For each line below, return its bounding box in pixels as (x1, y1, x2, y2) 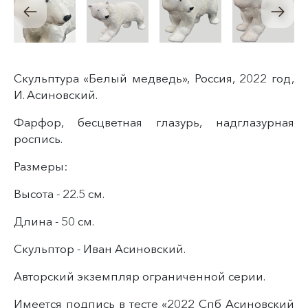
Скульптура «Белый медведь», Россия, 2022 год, (14, 71, 294, 85)
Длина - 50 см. (14, 214, 94, 228)
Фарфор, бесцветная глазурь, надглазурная (14, 115, 294, 129)
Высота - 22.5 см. (14, 186, 104, 201)
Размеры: (14, 159, 67, 173)
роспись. (14, 131, 63, 146)
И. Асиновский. (14, 87, 98, 102)
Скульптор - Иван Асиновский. (14, 241, 186, 256)
